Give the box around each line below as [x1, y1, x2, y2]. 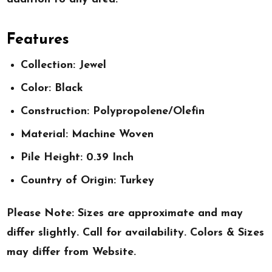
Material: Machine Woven [20, 128, 154, 140]
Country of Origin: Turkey [20, 174, 154, 186]
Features [7, 32, 70, 47]
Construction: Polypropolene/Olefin [20, 105, 205, 117]
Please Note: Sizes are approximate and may [7, 208, 243, 220]
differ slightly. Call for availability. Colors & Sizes [7, 227, 265, 239]
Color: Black [20, 82, 83, 94]
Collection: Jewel [20, 59, 106, 71]
